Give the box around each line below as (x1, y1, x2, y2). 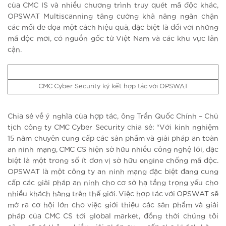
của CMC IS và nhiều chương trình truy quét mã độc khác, (8, 2, 218, 9)
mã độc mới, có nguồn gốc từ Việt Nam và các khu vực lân (8, 35, 218, 42)
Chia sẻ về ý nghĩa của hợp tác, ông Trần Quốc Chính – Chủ (8, 112, 218, 120)
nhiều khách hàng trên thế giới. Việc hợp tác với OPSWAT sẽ (8, 190, 218, 198)
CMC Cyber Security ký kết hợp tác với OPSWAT (38, 83, 188, 90)
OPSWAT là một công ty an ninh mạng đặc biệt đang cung (8, 168, 218, 176)
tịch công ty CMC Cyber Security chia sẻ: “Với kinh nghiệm (8, 124, 218, 131)
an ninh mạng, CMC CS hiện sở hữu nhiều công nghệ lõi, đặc (8, 146, 218, 153)
